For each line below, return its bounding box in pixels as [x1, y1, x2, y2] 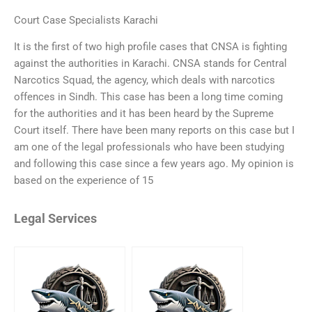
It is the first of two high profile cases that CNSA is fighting [14, 40, 287, 54]
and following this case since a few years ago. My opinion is [14, 157, 294, 171]
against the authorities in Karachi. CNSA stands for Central [14, 57, 287, 70]
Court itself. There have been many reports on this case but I [14, 124, 295, 137]
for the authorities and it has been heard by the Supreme [14, 107, 274, 120]
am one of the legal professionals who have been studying [14, 141, 284, 154]
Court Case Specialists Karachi [14, 13, 158, 26]
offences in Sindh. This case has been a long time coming [14, 91, 283, 104]
